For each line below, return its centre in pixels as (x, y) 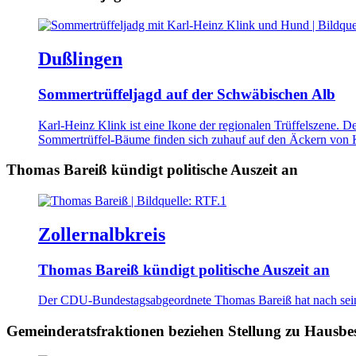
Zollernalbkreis (102, 234)
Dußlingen (80, 58)
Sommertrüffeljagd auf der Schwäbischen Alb (187, 94)
